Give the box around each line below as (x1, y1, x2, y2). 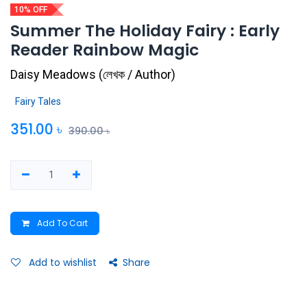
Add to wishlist (29, 255, 97, 269)
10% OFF (14, 4, 47, 14)
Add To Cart (35, 217, 88, 229)
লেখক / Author (103, 66, 171, 82)
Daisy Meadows (10, 66, 96, 82)
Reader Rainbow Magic (10, 38, 199, 61)
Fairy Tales (15, 95, 61, 107)
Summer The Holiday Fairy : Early (10, 19, 280, 42)
